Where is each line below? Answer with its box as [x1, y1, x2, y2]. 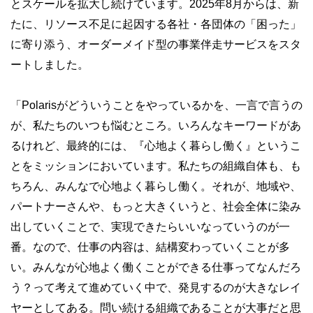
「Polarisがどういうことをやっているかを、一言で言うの [10, 99, 303, 111]
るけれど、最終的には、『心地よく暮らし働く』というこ [10, 140, 301, 152]
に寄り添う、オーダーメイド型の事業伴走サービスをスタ [10, 38, 301, 50]
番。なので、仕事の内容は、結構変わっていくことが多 [10, 241, 290, 253]
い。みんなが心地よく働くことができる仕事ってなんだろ [10, 261, 301, 273]
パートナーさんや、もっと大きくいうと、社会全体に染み [10, 201, 301, 212]
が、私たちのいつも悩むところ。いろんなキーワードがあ [10, 119, 301, 131]
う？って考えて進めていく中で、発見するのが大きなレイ [10, 282, 301, 293]
